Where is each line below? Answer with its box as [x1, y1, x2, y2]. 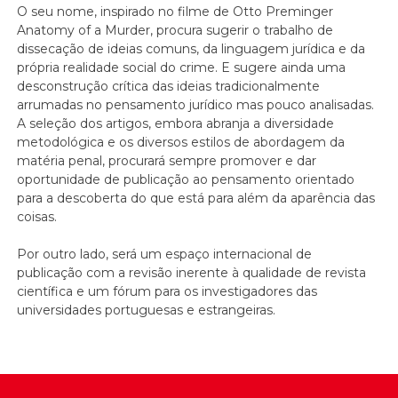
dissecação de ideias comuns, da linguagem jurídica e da [17, 41, 366, 58]
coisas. [17, 209, 58, 226]
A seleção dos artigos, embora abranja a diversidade [17, 115, 335, 132]
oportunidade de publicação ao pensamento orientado [17, 171, 355, 188]
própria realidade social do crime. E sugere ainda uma [17, 60, 346, 76]
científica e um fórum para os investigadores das [17, 283, 318, 300]
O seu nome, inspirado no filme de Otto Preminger [17, 4, 334, 20]
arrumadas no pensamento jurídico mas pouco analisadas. [17, 97, 375, 114]
